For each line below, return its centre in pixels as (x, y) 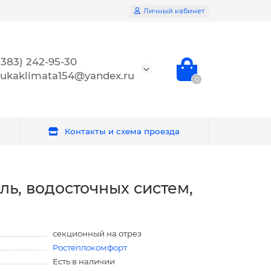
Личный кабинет (174, 11)
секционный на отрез (97, 233)
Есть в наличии (84, 261)
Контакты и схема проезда (122, 131)
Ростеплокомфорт (90, 247)
